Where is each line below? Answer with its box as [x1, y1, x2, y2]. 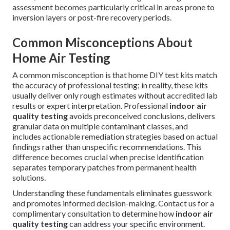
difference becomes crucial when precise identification [12, 152, 204, 162]
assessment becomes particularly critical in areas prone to [12, 2, 215, 12]
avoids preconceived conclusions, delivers [68, 111, 215, 121]
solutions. [12, 172, 46, 183]
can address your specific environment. [68, 219, 205, 229]
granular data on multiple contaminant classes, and [12, 121, 188, 131]
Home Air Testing [12, 50, 110, 66]
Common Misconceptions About [12, 35, 193, 50]
